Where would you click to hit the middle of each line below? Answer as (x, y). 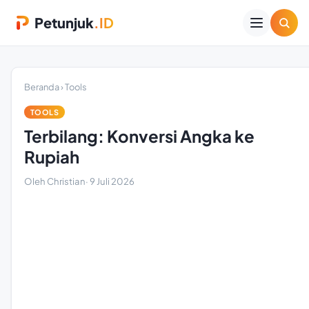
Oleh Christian (55, 181)
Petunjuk (64, 22)
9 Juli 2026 (112, 181)
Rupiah (52, 157)
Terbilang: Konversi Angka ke (139, 136)
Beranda (42, 87)
